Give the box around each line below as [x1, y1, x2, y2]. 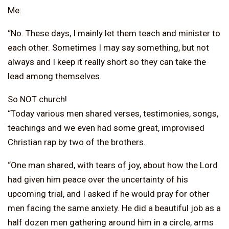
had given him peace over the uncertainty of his [8, 174, 188, 185]
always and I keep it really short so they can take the [8, 56, 206, 67]
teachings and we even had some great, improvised [8, 122, 204, 133]
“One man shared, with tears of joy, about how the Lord [8, 159, 218, 170]
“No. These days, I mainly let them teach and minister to [8, 28, 220, 38]
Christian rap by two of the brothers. [8, 136, 146, 147]
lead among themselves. [8, 71, 102, 81]
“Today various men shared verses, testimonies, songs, [8, 108, 218, 119]
